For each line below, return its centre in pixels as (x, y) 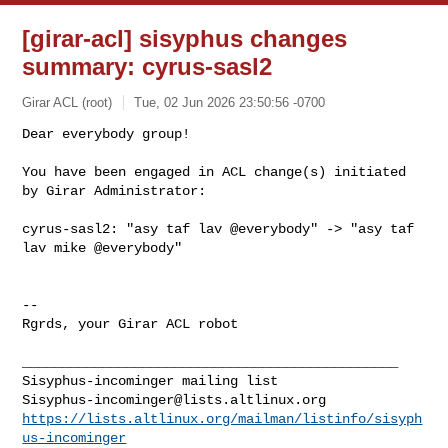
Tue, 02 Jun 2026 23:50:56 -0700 (230, 102)
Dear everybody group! (106, 133)
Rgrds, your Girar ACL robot (130, 323)
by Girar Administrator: (114, 190)
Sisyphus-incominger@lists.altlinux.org (174, 399)
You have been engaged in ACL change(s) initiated (214, 171)
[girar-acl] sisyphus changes (185, 38)
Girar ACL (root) (67, 102)
